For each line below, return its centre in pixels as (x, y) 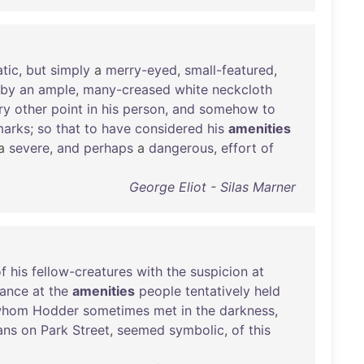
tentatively (218, 291)
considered (169, 128)
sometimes (116, 310)
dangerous (181, 148)
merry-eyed (141, 70)
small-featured (229, 70)
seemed (141, 330)
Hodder (56, 310)
